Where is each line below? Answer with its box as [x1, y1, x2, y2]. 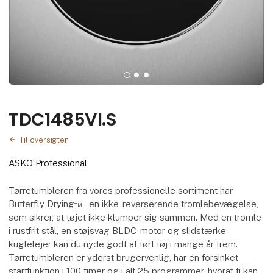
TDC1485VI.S [9, 107, 117, 132]
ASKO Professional [9, 158, 88, 169]
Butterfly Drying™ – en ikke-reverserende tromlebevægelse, [9, 198, 259, 209]
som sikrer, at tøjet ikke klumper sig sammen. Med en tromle [9, 211, 262, 222]
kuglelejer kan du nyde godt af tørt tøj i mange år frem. [9, 238, 238, 249]
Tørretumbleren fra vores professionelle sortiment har [9, 185, 233, 196]
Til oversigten [19, 135, 69, 144]
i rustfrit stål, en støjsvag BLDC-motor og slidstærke [9, 225, 227, 236]
